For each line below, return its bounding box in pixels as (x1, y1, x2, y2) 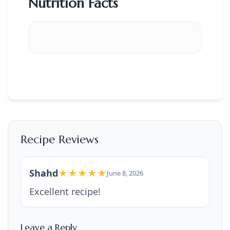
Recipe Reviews (21, 132, 99, 146)
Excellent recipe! (29, 185, 101, 198)
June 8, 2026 (107, 168, 143, 178)
